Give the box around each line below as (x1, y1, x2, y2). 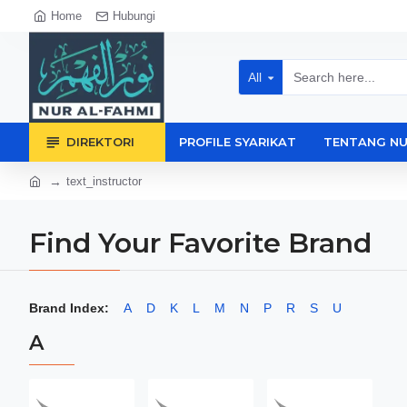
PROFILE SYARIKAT (179, 134, 296, 149)
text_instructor (66, 174, 142, 188)
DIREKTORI (66, 134, 134, 149)
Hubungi (113, 9, 155, 23)
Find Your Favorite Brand (29, 226, 372, 260)
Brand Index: (29, 301, 109, 315)
